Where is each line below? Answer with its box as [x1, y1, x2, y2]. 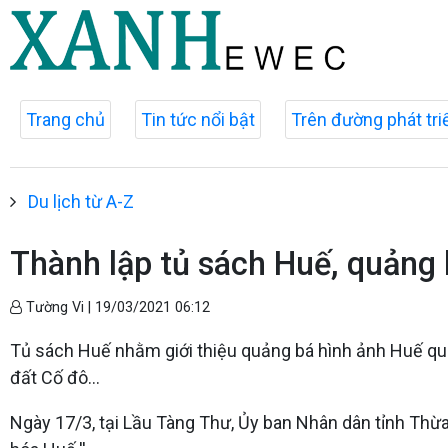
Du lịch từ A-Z [28, 191, 134, 212]
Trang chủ [26, 109, 105, 130]
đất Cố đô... [10, 367, 100, 388]
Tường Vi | [22, 299, 95, 316]
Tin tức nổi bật [141, 109, 255, 130]
